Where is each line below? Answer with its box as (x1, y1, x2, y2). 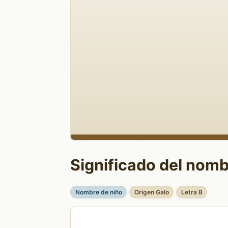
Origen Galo (134, 188, 169, 196)
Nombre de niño (75, 188, 122, 196)
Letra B (181, 188, 203, 196)
